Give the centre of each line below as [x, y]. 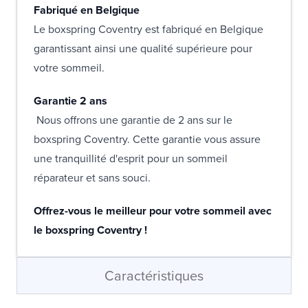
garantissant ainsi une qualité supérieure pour [143, 49]
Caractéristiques [154, 276]
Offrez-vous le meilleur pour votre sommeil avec [153, 211]
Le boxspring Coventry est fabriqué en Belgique [148, 30]
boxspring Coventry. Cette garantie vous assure [147, 140]
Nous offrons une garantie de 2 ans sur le [133, 120]
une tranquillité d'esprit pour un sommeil [131, 159]
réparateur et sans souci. [92, 178]
